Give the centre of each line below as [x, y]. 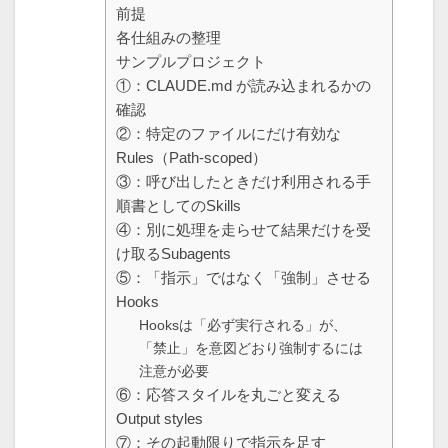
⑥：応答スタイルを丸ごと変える [228, 395]
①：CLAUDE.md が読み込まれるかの [243, 86]
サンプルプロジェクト [191, 62]
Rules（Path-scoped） [191, 158]
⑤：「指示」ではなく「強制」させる [243, 278]
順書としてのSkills [178, 206]
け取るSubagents [173, 254]
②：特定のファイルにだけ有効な [228, 134]
